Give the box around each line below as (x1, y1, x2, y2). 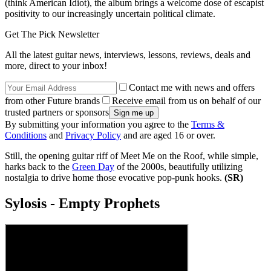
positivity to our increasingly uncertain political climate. (5, 8, 215, 19)
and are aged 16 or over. (121, 130, 215, 141)
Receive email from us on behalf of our (112, 96, 261, 106)
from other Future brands (5, 96, 100, 106)
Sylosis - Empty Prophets (5, 195, 160, 212)
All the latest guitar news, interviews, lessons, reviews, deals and (5, 50, 250, 60)
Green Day (72, 162, 114, 172)
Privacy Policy (65, 130, 121, 141)
